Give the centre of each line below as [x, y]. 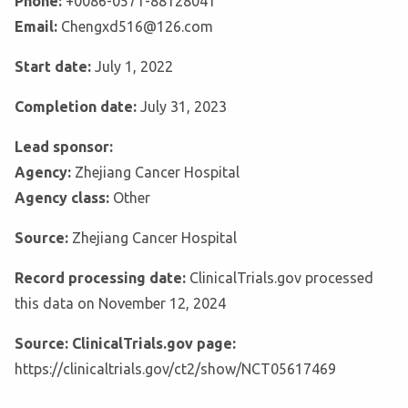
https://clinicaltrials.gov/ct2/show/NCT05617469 [175, 369]
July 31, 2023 [184, 107]
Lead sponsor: [64, 147]
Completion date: [77, 107]
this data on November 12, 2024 [120, 304]
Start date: [55, 67]
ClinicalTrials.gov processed [281, 278]
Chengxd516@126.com [137, 27]
